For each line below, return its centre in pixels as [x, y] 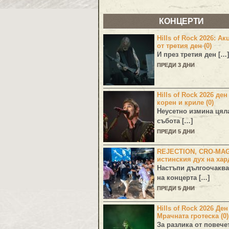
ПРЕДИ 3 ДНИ [176, 65]
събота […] [175, 121]
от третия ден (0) [184, 46]
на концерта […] [183, 178]
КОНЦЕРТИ [181, 21]
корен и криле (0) [185, 102]
